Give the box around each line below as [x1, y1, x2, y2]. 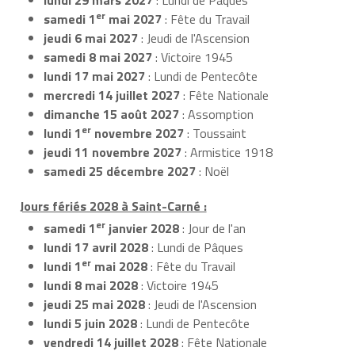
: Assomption [179, 104, 254, 124]
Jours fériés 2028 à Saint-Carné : [19, 197, 207, 216]
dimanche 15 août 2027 [44, 104, 179, 124]
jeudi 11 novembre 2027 [44, 142, 181, 162]
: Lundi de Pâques [148, 238, 243, 258]
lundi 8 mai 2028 [44, 276, 138, 296]
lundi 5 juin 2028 [44, 314, 137, 334]
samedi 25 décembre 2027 [44, 161, 196, 181]
